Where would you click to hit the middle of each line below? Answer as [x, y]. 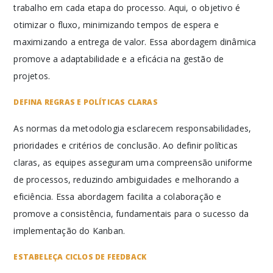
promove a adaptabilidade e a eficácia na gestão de [119, 59]
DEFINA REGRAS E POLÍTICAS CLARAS [86, 102]
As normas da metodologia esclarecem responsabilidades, [133, 128]
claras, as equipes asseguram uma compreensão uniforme [133, 162]
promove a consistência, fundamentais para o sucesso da [131, 214]
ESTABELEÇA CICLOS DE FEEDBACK [80, 257]
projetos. [32, 76]
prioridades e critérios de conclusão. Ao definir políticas [126, 145]
